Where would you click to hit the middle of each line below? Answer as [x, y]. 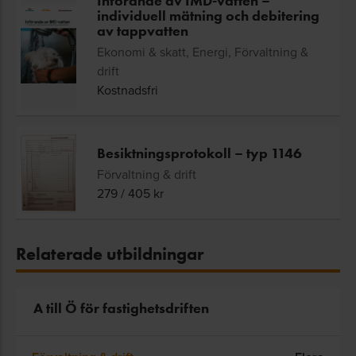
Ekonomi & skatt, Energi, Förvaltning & [203, 52]
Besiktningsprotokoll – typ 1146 [199, 153]
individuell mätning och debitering [208, 16]
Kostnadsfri [128, 90]
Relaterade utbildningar [110, 254]
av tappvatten [143, 31]
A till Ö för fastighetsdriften [121, 308]
